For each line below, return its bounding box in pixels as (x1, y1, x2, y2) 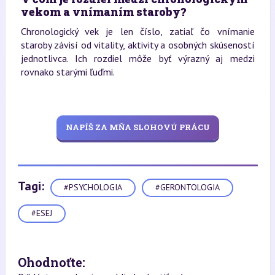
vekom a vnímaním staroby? (20, 4, 186, 19)
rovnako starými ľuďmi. (20, 65, 115, 78)
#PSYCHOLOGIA (63, 182, 122, 193)
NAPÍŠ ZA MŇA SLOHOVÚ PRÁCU (65, 122, 210, 133)
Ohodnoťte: (17, 254, 85, 270)
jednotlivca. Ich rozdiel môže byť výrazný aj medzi (20, 52, 255, 64)
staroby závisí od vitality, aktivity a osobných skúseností (20, 38, 255, 51)
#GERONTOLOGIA (155, 182, 220, 193)
